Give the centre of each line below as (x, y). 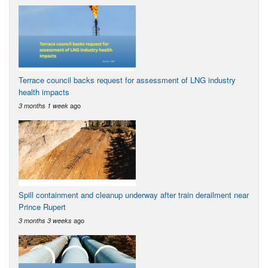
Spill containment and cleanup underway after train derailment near (134, 194)
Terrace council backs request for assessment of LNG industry (127, 80)
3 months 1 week (43, 105)
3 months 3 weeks (45, 220)
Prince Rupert (42, 206)
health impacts (44, 92)
